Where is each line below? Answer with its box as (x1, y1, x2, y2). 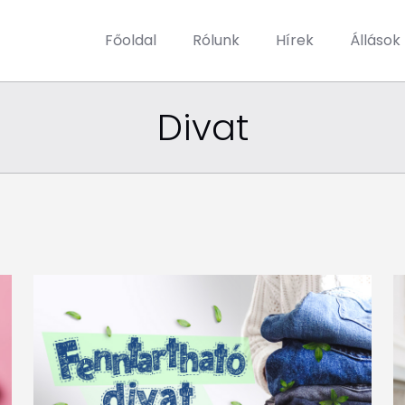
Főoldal (105, 30, 156, 51)
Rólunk (193, 30, 240, 51)
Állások (350, 30, 400, 51)
